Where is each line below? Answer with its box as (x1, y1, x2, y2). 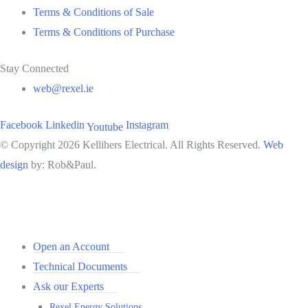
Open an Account (33, 240, 109, 252)
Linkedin (45, 118, 85, 131)
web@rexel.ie (33, 82, 93, 94)
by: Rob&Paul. (28, 158, 96, 170)
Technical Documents (33, 260, 127, 272)
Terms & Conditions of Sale (33, 5, 154, 18)
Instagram (126, 118, 168, 131)
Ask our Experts (33, 280, 104, 292)
